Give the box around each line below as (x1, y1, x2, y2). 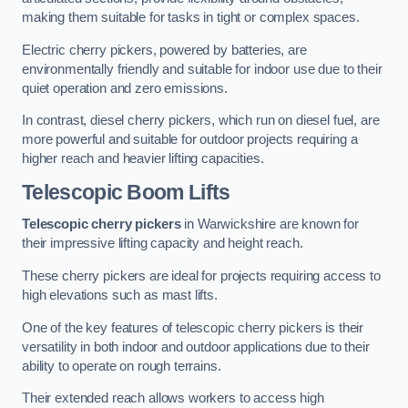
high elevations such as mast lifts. (22, 288, 218, 302)
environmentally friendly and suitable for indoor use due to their (22, 61, 382, 76)
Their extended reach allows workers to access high (22, 391, 324, 406)
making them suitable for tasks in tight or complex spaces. (22, 10, 360, 25)
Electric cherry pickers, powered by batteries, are (22, 42, 307, 57)
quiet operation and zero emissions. (22, 80, 228, 96)
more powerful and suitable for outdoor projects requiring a (22, 132, 358, 148)
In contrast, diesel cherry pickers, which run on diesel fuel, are (22, 113, 380, 128)
